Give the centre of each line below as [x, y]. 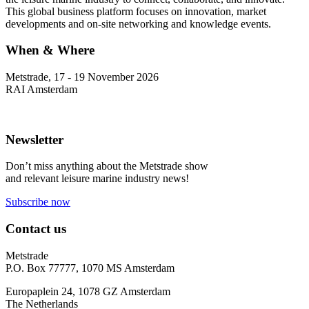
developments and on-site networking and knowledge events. [138, 23]
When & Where [50, 50]
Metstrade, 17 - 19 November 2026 [82, 77]
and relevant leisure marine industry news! [97, 179]
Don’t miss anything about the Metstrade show [107, 166]
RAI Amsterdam [41, 89]
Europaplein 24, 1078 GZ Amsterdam [88, 291]
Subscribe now [38, 202]
